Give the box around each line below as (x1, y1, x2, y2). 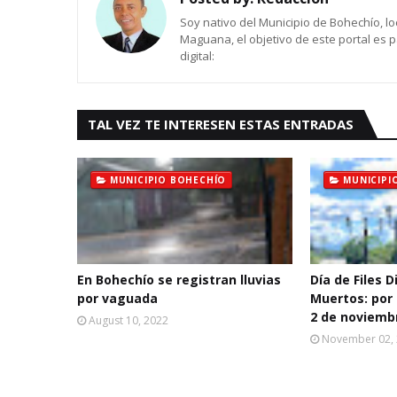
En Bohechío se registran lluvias (77, 271, 281, 288)
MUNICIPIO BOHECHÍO (109, 174, 227, 186)
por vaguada (77, 290, 158, 307)
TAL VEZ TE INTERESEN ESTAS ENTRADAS (88, 115, 354, 133)
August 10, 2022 (89, 313, 168, 328)
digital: (180, 48, 214, 64)
